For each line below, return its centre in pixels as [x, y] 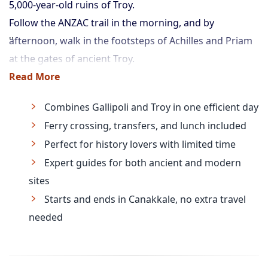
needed [46, 217]
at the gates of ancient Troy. [72, 59]
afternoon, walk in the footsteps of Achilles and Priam [131, 41]
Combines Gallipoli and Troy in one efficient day [151, 107]
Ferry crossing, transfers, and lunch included [145, 126]
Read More [34, 77]
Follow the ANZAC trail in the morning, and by [112, 23]
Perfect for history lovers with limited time [140, 144]
